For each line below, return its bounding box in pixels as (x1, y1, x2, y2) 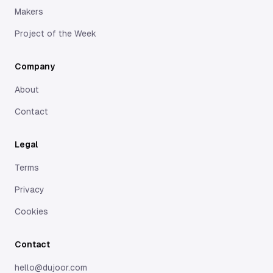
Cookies (15, 207, 48, 216)
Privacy (15, 185, 44, 194)
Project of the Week (15, 29, 96, 38)
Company (15, 62, 55, 71)
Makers (15, 7, 43, 16)
